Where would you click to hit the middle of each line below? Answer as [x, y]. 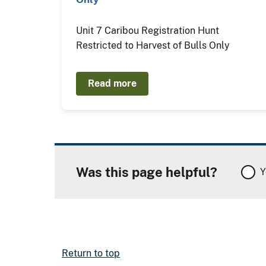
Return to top [91, 253]
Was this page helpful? [147, 172]
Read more [113, 83]
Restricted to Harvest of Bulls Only [153, 45]
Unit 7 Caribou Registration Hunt [148, 31]
